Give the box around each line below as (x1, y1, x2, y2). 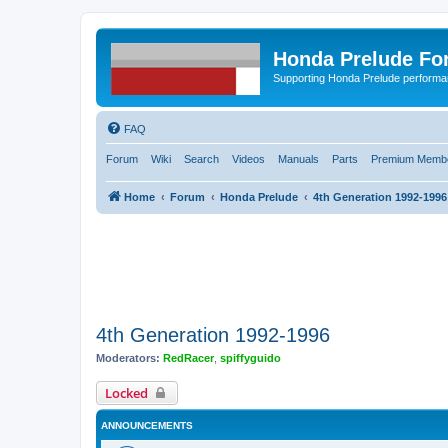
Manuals (278, 152, 319, 165)
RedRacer (163, 351, 214, 364)
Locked (105, 384, 148, 402)
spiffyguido (220, 351, 281, 364)
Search (184, 152, 219, 165)
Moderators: (96, 351, 160, 364)
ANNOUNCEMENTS (101, 420, 193, 431)
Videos (232, 152, 265, 165)
